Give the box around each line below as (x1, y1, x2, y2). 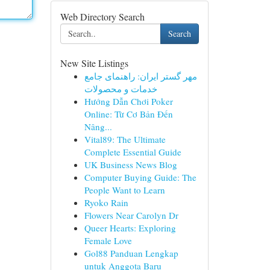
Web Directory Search (60, 10, 145, 23)
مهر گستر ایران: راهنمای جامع (84, 70, 197, 82)
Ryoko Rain (84, 196, 128, 209)
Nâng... (84, 121, 112, 133)
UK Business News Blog (84, 159, 177, 171)
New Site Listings (60, 57, 128, 69)
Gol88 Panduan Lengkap (84, 247, 178, 259)
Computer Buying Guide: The (84, 171, 196, 183)
